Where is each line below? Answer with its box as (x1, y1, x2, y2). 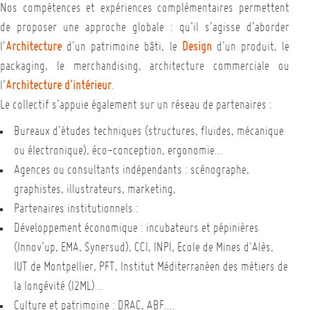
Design (181, 42, 212, 54)
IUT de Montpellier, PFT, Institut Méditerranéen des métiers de (14, 262, 288, 274)
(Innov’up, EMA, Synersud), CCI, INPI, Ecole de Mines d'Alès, (14, 242, 273, 255)
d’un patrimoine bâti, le (62, 42, 182, 54)
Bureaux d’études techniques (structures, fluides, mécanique (14, 126, 284, 138)
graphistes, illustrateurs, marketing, (14, 184, 176, 197)
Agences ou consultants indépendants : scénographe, (14, 165, 249, 177)
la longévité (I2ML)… (14, 281, 103, 293)
